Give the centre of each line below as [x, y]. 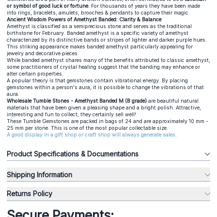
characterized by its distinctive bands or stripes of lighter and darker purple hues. [107, 40]
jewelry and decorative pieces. [44, 53]
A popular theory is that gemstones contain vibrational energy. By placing [97, 80]
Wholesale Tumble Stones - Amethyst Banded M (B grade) [77, 101]
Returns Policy [30, 194]
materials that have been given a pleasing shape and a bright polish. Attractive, [104, 108]
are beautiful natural [173, 101]
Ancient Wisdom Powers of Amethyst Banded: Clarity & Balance [84, 19]
